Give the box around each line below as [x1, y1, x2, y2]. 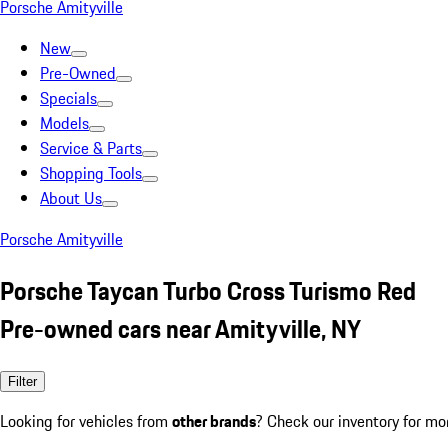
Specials [40, 86, 97, 110]
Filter [8, 373, 37, 389]
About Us [40, 186, 102, 210]
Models [40, 111, 89, 135]
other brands [172, 408, 256, 433]
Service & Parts [40, 136, 142, 160]
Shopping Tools [40, 161, 142, 185]
